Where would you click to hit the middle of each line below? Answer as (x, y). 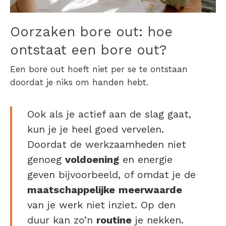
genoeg (46, 160)
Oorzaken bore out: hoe (91, 32)
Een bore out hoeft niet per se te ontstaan (99, 69)
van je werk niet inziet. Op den (101, 205)
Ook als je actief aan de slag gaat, (109, 114)
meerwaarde (150, 190)
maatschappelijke (71, 190)
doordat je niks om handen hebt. (81, 82)
